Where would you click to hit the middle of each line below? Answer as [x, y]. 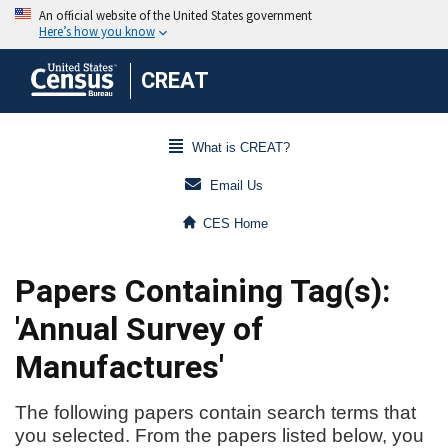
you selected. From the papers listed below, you [219, 435]
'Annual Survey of [139, 329]
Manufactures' [119, 367]
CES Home [236, 224]
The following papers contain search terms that [215, 412]
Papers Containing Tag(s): [202, 291]
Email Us [236, 186]
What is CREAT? [240, 148]
